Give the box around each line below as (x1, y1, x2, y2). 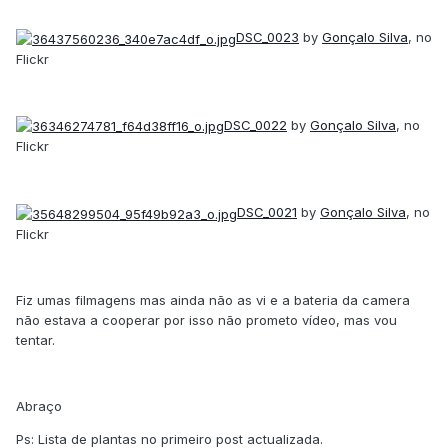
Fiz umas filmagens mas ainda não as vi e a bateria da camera (16, 291, 410, 308)
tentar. (16, 331, 55, 348)
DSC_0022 (224, 116, 287, 133)
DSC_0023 (236, 29, 299, 46)
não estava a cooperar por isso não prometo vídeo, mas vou (16, 311, 397, 328)
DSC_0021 (237, 204, 297, 221)
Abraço (16, 397, 62, 414)
